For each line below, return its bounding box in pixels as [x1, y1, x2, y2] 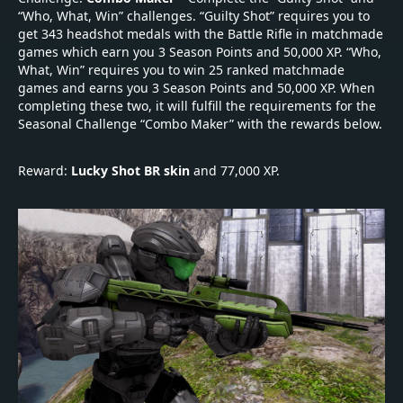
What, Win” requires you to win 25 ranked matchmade [18, 60, 345, 78]
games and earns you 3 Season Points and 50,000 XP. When [18, 78, 375, 96]
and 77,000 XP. [190, 161, 280, 179]
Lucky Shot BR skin [71, 161, 190, 179]
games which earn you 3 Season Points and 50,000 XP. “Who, [18, 42, 381, 60]
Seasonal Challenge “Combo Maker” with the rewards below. [18, 114, 382, 132]
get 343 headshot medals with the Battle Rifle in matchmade [18, 24, 383, 42]
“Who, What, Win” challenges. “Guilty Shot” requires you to [18, 6, 370, 24]
